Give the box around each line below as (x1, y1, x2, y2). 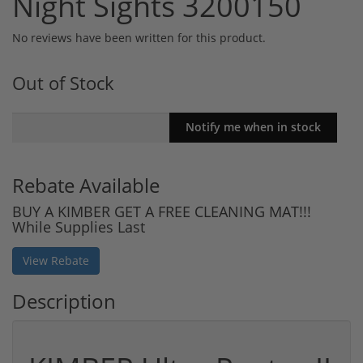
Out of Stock (12, 70, 114, 96)
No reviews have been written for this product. (12, 29, 266, 45)
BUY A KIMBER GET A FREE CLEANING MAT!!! (12, 202, 311, 222)
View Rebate (23, 253, 89, 269)
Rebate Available (12, 172, 160, 199)
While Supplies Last (12, 217, 145, 237)
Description (12, 288, 116, 315)
